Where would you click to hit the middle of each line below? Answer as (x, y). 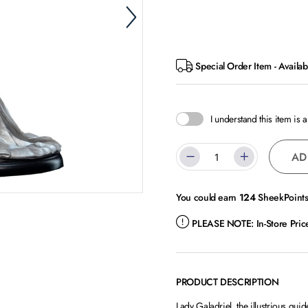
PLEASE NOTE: (223, 223)
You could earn (207, 197)
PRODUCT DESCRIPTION (227, 282)
